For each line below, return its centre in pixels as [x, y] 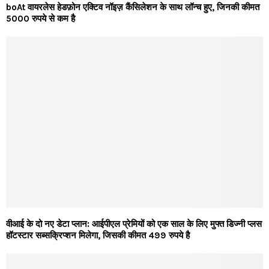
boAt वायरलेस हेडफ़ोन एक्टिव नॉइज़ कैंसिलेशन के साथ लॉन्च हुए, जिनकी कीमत [133, 8]
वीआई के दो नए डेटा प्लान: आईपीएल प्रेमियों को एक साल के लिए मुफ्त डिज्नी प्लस [134, 224]
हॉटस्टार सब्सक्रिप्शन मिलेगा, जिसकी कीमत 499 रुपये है [98, 236]
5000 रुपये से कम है [41, 19]
